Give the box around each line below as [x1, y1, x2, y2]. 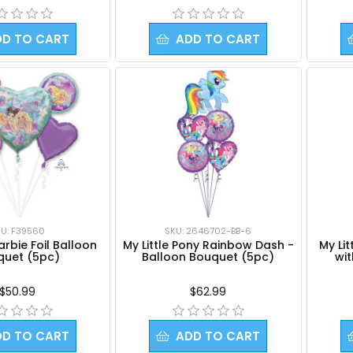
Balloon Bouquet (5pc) [142, 248, 275, 265]
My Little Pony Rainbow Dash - [122, 236, 294, 253]
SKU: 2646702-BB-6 [165, 224, 252, 237]
